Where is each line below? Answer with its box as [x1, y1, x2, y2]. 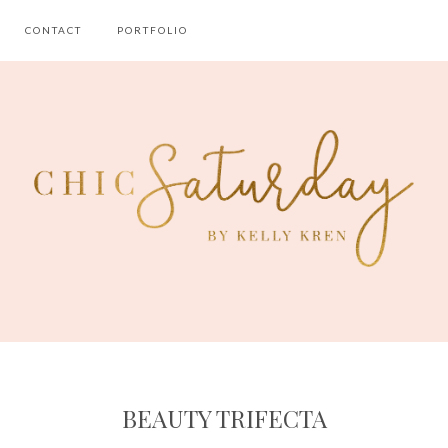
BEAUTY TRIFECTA [121, 402, 327, 435]
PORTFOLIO [117, 24, 188, 36]
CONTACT [25, 24, 82, 36]
